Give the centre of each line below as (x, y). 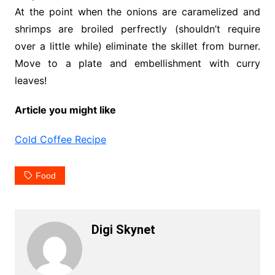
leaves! (30, 81)
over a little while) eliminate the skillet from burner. (137, 46)
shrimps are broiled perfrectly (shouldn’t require (137, 29)
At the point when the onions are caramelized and (137, 12)
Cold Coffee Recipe (60, 140)
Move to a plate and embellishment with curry (137, 64)
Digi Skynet (123, 230)
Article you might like (65, 110)
